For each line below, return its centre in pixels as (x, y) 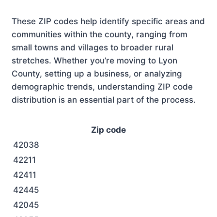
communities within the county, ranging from (100, 34)
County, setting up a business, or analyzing (97, 74)
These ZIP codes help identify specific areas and (108, 21)
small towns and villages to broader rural (93, 47)
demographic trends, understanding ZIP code (102, 87)
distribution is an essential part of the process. (104, 100)
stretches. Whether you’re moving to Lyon (94, 61)
